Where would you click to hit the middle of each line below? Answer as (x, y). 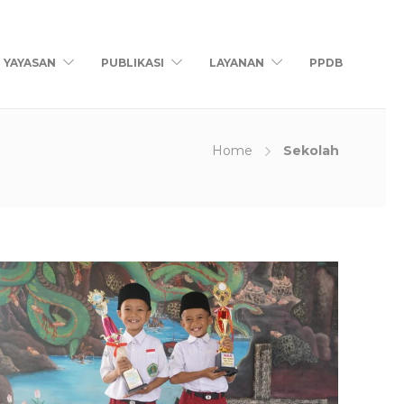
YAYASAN (30, 63)
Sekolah (311, 151)
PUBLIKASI (133, 63)
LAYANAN (237, 63)
